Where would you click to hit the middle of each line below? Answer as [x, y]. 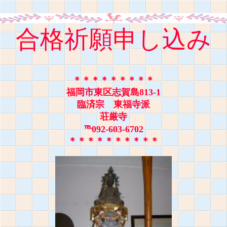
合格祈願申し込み [113, 39]
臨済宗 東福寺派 [113, 104]
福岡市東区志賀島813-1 [113, 92]
